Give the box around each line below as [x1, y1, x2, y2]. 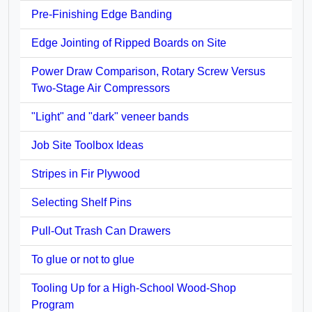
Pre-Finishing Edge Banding [31, 8, 172, 20]
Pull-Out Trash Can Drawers [31, 224, 171, 237]
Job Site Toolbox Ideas [31, 139, 143, 151]
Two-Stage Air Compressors [31, 81, 170, 94]
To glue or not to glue [31, 253, 134, 265]
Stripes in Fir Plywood [31, 167, 140, 180]
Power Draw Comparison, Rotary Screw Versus [31, 65, 265, 77]
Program [31, 298, 74, 311]
